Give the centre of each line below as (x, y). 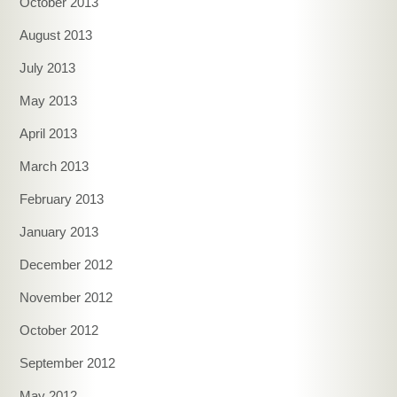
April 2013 (49, 133)
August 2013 (56, 35)
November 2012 (66, 297)
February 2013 (62, 198)
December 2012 (66, 264)
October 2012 (59, 330)
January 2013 (59, 231)
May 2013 (49, 100)
